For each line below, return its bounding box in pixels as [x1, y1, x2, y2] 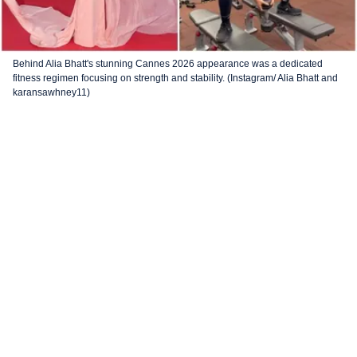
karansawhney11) [13, 87, 90, 98]
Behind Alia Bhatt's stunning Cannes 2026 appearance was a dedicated [13, 58, 323, 69]
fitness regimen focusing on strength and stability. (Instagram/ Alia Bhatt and [13, 73, 338, 84]
